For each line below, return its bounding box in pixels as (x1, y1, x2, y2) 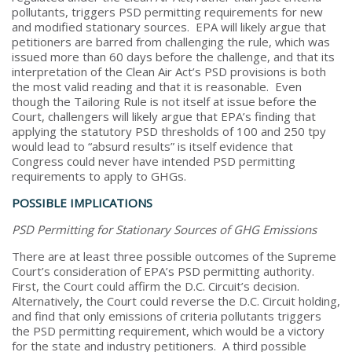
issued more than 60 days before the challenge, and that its (12, 48, 335, 64)
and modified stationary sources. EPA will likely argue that (12, 18, 326, 35)
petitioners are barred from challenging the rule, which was (12, 33, 330, 49)
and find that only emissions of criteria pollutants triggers (12, 307, 321, 324)
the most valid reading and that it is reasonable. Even (12, 78, 302, 94)
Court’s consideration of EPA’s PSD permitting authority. (12, 262, 317, 279)
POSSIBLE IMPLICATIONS (12, 194, 152, 211)
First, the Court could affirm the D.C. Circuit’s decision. (12, 277, 302, 294)
